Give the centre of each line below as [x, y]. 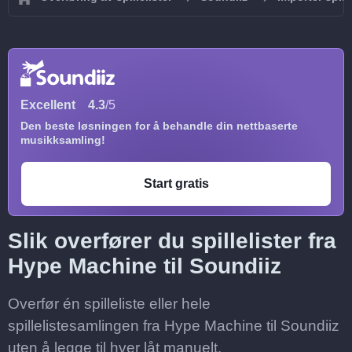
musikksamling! [63, 140]
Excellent [48, 105]
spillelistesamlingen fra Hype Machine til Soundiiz [174, 326]
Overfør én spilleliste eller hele [109, 304]
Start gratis [176, 183]
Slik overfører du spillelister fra [172, 241]
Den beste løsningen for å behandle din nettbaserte [159, 126]
